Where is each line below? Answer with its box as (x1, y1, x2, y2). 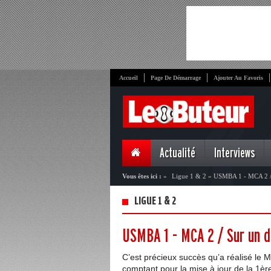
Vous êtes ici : (122, 172, 162, 180)
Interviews (214, 146, 255, 160)
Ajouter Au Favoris (214, 74, 263, 81)
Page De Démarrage (151, 74, 201, 81)
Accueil (119, 74, 138, 81)
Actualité (160, 146, 195, 160)
